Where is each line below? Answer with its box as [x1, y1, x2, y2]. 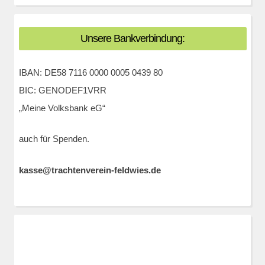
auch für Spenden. [18, 134, 89, 144]
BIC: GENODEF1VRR [18, 85, 106, 95]
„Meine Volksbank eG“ [18, 102, 105, 113]
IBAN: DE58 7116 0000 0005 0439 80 [18, 67, 163, 77]
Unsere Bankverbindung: [80, 33, 185, 45]
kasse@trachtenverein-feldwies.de [18, 164, 161, 175]
